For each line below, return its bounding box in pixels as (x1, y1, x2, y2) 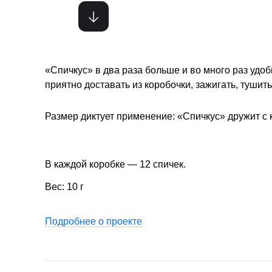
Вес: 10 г (45, 181, 84, 192)
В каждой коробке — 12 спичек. (45, 159, 186, 169)
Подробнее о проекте (45, 216, 142, 226)
